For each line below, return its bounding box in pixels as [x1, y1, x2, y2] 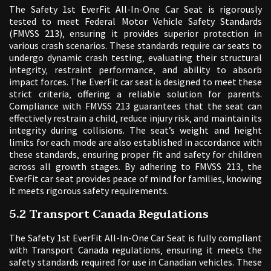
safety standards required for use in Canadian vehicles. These [9, 256, 262, 269]
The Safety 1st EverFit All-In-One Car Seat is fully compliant [9, 232, 262, 244]
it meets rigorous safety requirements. [9, 184, 169, 197]
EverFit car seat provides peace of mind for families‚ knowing [9, 172, 262, 185]
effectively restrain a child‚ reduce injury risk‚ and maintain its [9, 112, 262, 125]
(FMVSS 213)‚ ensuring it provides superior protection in [9, 27, 262, 40]
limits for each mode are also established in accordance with [9, 136, 262, 149]
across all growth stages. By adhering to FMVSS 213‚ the [9, 160, 262, 173]
